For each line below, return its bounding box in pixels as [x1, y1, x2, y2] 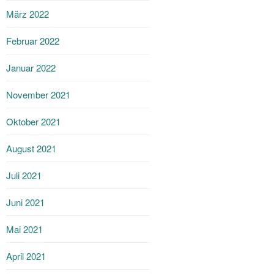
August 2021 [6, 142, 57, 155]
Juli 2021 [6, 169, 42, 182]
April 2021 [6, 250, 46, 262]
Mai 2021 [6, 223, 43, 235]
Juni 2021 [6, 196, 45, 209]
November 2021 [6, 88, 71, 101]
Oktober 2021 [6, 115, 61, 128]
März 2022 [6, 7, 50, 20]
